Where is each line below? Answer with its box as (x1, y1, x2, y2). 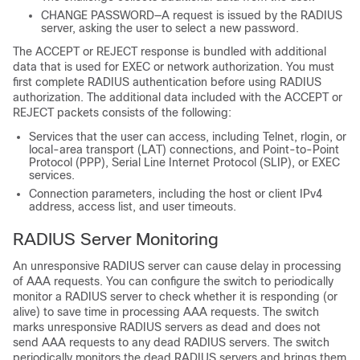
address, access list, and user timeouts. (29, 200, 236, 213)
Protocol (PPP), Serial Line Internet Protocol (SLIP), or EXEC (29, 156, 340, 169)
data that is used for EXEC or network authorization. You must (13, 60, 334, 73)
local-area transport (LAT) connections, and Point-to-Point (29, 143, 339, 156)
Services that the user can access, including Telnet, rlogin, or (29, 130, 346, 143)
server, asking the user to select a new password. (41, 22, 299, 35)
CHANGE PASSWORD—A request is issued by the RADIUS (41, 9, 342, 22)
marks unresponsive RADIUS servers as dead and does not (13, 321, 321, 333)
